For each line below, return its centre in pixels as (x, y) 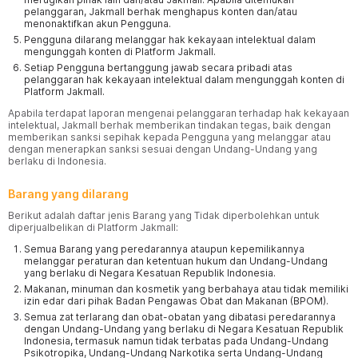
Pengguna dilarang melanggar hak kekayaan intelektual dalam (170, 40)
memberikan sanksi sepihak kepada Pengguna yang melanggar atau (169, 137)
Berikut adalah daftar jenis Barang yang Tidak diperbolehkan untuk (164, 215)
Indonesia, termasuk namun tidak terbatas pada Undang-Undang (176, 341)
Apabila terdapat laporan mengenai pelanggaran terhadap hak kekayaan (179, 113)
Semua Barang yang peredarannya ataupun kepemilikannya (164, 249)
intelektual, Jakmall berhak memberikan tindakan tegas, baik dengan (169, 125)
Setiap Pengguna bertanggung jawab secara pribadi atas (158, 68)
